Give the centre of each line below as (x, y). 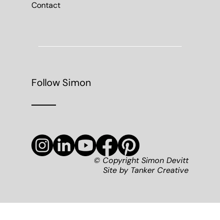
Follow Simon (61, 83)
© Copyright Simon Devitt (141, 161)
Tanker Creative (160, 171)
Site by (117, 171)
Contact (46, 6)
